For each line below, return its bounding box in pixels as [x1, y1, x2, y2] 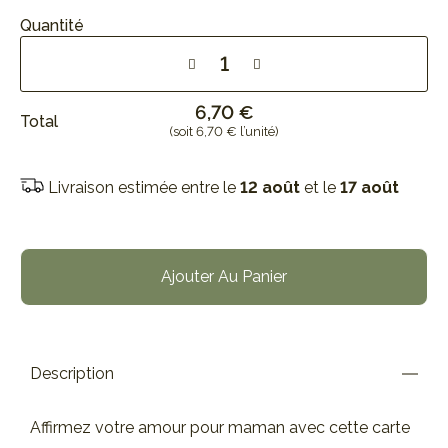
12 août [240, 178, 300, 197]
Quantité [20, 16, 84, 35]
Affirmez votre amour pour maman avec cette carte [30, 418, 410, 437]
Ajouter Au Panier [161, 267, 287, 286]
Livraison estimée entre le [48, 178, 240, 197]
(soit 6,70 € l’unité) [169, 124, 279, 139]
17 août [340, 178, 399, 197]
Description [30, 364, 114, 383]
